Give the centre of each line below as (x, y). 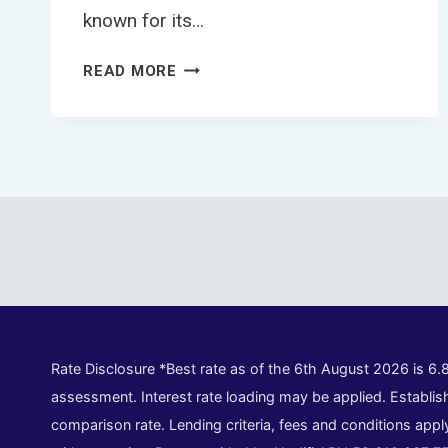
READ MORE (130, 71)
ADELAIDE (215, 114)
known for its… (143, 21)
